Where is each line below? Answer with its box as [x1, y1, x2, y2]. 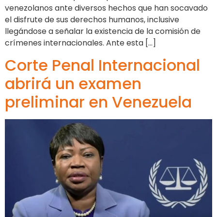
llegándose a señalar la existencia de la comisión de [5, 26, 201, 37]
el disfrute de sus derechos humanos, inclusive [5, 14, 179, 26]
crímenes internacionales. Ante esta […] [5, 37, 156, 49]
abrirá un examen [5, 72, 141, 94]
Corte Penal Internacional [5, 54, 200, 76]
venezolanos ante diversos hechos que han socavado [5, 2, 208, 14]
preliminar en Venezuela [5, 91, 192, 113]
